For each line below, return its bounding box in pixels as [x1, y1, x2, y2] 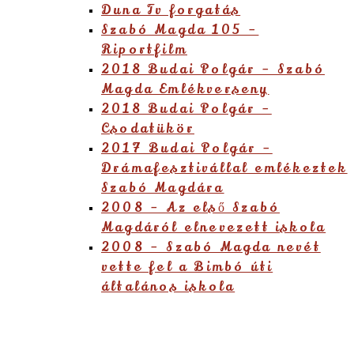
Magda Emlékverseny [101, 81, 269, 98]
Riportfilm [101, 41, 187, 58]
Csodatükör [101, 120, 194, 137]
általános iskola [101, 278, 235, 296]
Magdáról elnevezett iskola [101, 219, 326, 236]
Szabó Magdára [101, 179, 224, 197]
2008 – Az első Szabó [101, 199, 280, 217]
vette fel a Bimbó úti [101, 258, 273, 276]
